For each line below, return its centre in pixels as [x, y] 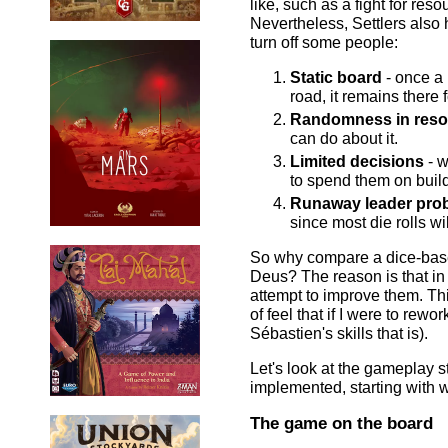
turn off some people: [324, 42]
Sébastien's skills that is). [339, 333]
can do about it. [344, 138]
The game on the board [341, 422]
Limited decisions [357, 161]
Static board [336, 77]
